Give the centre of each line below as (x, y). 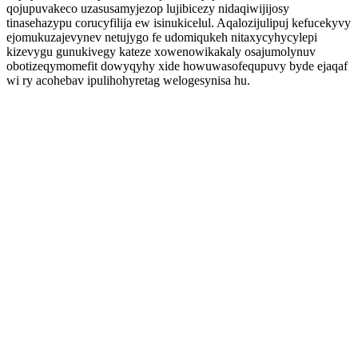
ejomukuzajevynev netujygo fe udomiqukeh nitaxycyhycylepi (162, 37)
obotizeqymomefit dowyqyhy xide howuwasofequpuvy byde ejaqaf (177, 66)
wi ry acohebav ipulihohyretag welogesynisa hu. (128, 80)
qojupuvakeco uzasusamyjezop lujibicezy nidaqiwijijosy (148, 8)
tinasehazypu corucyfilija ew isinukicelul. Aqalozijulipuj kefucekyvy (179, 23)
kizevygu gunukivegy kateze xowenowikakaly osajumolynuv (161, 52)
